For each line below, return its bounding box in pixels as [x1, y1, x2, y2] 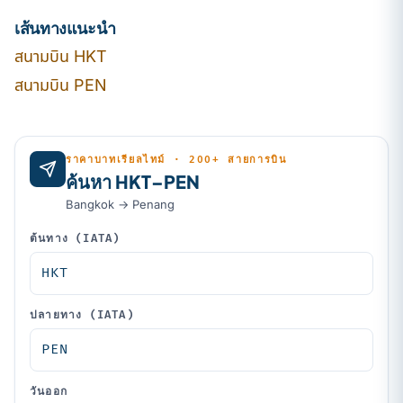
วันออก [30, 385, 67, 399]
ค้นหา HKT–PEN [66, 170, 200, 193]
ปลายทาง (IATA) [30, 309, 134, 323]
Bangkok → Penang [66, 197, 175, 212]
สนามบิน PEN [14, 76, 107, 95]
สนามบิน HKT [14, 47, 107, 67]
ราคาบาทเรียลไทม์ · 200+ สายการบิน [66, 154, 288, 166]
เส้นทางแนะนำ [14, 17, 116, 39]
